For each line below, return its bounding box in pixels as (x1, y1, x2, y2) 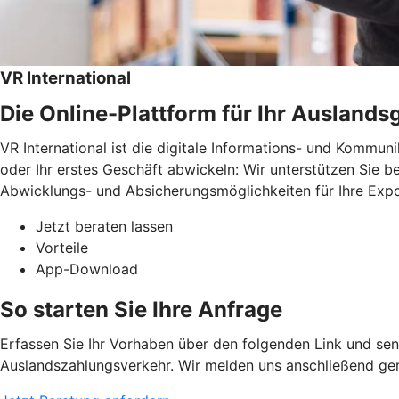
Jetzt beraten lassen (36, 216, 173, 235)
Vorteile (36, 238, 88, 256)
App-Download (36, 259, 138, 278)
